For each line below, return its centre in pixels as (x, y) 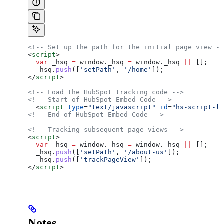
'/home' (138, 69)
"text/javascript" (122, 107)
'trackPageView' (110, 159)
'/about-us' (146, 152)
